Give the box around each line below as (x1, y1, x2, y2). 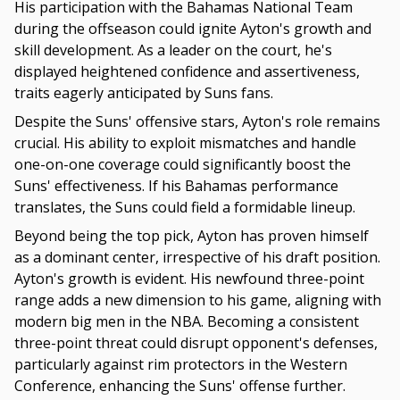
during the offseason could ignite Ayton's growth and (14, 19, 371, 39)
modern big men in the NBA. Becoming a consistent (14, 312, 359, 332)
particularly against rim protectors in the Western (14, 354, 347, 375)
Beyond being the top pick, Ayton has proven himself (14, 226, 369, 246)
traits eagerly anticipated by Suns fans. (14, 83, 273, 104)
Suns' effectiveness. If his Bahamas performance (14, 176, 338, 196)
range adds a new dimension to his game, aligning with (14, 290, 381, 311)
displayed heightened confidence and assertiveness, (14, 62, 360, 82)
